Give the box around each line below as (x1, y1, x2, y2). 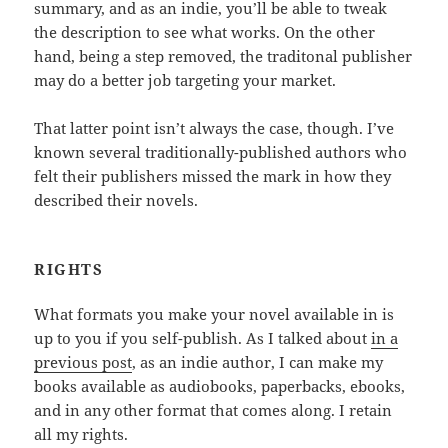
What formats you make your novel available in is (34, 304, 395, 325)
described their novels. (34, 190, 199, 211)
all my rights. (34, 424, 129, 445)
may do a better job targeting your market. (34, 70, 337, 91)
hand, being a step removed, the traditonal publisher (34, 46, 413, 67)
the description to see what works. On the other (34, 22, 376, 43)
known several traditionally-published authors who (34, 142, 408, 163)
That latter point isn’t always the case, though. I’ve (34, 118, 395, 139)
